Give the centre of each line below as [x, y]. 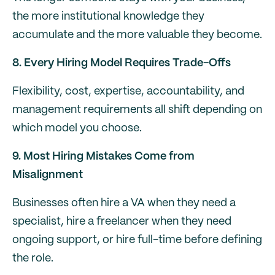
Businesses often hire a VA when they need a [124, 203]
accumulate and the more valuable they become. [137, 35]
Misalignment [48, 175]
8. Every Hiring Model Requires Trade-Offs [122, 63]
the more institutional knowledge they [108, 17]
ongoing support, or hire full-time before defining [137, 240]
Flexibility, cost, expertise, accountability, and [128, 91]
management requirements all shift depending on [137, 110]
